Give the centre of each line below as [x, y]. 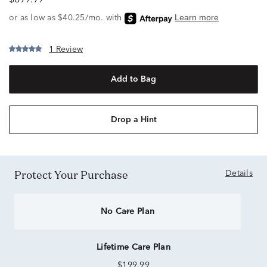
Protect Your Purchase [75, 175]
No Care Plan [128, 212]
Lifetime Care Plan [133, 247]
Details [239, 173]
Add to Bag [133, 79]
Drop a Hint [133, 120]
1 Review [66, 49]
